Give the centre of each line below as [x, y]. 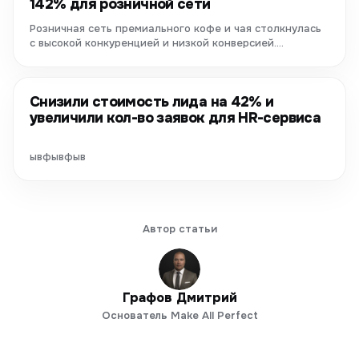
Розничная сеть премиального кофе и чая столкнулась [175, 28]
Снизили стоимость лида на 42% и [152, 102]
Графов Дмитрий [179, 298]
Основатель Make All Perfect [179, 315]
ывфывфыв [58, 157]
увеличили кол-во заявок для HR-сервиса [175, 118]
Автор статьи [179, 229]
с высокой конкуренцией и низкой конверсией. [153, 43]
